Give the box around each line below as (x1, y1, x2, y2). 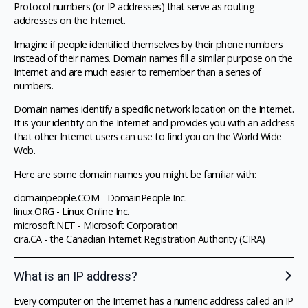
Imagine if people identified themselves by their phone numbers (14, 37, 283, 51)
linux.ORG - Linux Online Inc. (14, 204, 129, 218)
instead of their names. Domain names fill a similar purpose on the (14, 51, 292, 65)
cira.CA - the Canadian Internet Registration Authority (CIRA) (14, 232, 265, 245)
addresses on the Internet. (14, 14, 125, 27)
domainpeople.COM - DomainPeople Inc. (14, 190, 186, 204)
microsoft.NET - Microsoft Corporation (14, 218, 178, 232)
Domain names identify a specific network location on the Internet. (14, 102, 294, 116)
